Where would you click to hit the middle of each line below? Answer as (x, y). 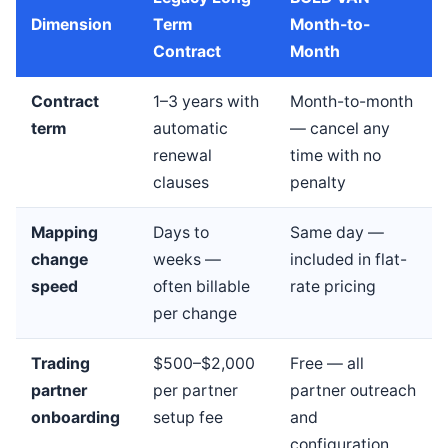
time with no (335, 155)
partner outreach (353, 390)
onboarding (75, 417)
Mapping (64, 232)
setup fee (188, 417)
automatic (190, 128)
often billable (201, 286)
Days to (181, 232)
